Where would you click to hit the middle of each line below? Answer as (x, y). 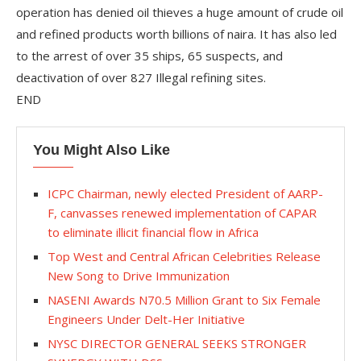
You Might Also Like (102, 150)
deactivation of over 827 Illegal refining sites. (141, 77)
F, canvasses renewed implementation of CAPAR (182, 213)
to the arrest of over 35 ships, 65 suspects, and (149, 56)
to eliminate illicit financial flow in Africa (153, 232)
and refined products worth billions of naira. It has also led (176, 34)
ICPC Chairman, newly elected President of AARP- (185, 193)
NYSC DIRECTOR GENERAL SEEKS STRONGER (177, 343)
